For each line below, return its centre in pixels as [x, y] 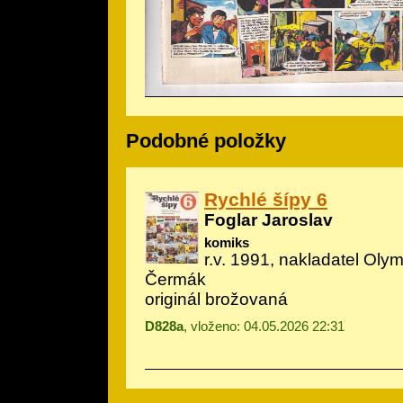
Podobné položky [206, 141]
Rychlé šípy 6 [266, 199]
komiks [227, 242]
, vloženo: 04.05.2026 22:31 [264, 326]
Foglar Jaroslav [269, 219]
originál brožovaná [216, 299]
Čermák [175, 279]
